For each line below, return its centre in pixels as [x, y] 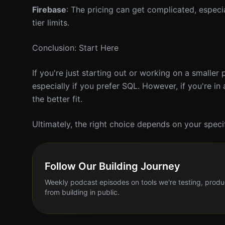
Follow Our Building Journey [113, 166]
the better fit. [57, 99]
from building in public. [82, 192]
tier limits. [51, 23]
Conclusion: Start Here [75, 48]
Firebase [49, 10]
